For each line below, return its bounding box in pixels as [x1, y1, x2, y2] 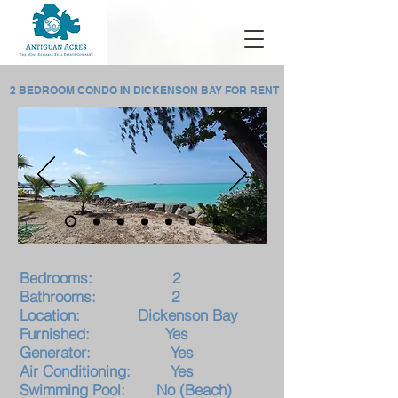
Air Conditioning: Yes [20, 362, 194, 380]
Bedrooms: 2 [20, 268, 180, 287]
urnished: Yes [28, 324, 202, 343]
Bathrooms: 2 [20, 287, 188, 306]
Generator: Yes [20, 343, 194, 362]
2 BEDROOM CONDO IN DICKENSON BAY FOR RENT [10, 84, 279, 97]
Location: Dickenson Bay [20, 306, 243, 324]
